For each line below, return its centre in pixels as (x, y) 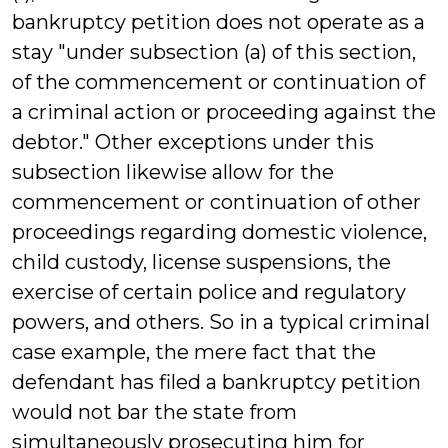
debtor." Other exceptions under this (193, 142)
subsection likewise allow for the (173, 172)
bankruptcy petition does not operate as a (218, 22)
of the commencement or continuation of (218, 82)
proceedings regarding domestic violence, (219, 232)
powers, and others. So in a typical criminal (221, 322)
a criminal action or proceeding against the (224, 112)
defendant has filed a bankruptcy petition (216, 382)
